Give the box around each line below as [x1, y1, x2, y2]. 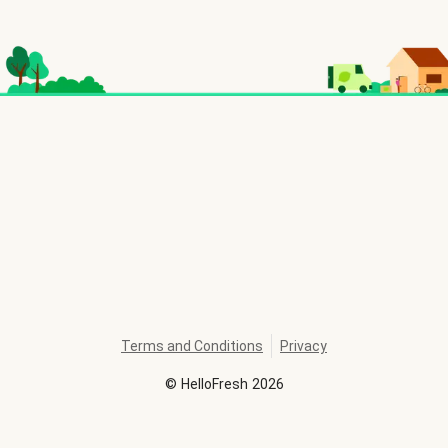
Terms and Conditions [121, 338, 263, 354]
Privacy [280, 338, 327, 354]
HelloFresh [180, 376, 248, 392]
